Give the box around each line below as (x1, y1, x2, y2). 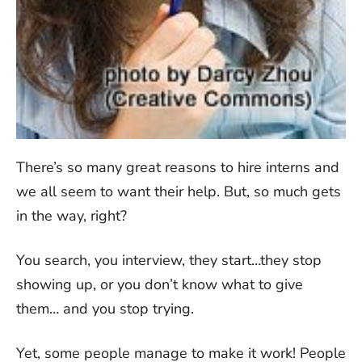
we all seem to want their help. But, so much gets (16, 181, 341, 201)
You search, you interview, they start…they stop (16, 250, 322, 270)
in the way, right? (16, 205, 127, 225)
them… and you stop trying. (16, 298, 194, 318)
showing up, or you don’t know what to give (16, 274, 303, 294)
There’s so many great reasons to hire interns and (16, 157, 339, 177)
